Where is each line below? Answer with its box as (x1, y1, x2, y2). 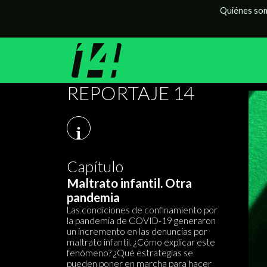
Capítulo (67, 157, 123, 176)
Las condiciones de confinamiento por (67, 204, 218, 215)
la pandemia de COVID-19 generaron (67, 215, 216, 226)
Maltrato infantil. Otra (67, 176, 192, 190)
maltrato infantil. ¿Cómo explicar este (67, 237, 215, 247)
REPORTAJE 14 (67, 82, 194, 104)
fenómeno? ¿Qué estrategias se (67, 247, 193, 258)
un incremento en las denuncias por (67, 226, 207, 237)
